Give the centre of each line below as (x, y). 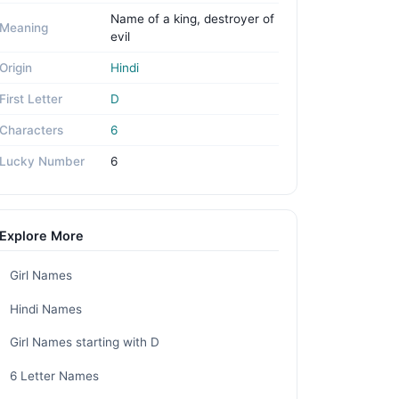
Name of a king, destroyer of (192, 18)
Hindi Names (46, 309)
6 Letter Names (54, 375)
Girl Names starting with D (85, 342)
